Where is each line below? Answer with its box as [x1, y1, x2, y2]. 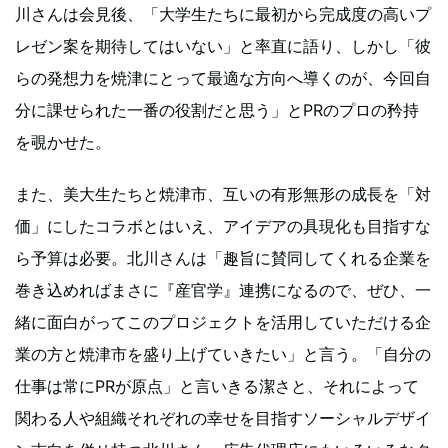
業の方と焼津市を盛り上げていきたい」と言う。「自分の [15, 344, 431, 365]
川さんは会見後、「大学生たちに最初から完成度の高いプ [15, 4, 431, 25]
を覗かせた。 [15, 132, 111, 153]
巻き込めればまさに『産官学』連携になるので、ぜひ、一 [15, 280, 431, 301]
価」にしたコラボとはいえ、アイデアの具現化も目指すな [15, 216, 431, 237]
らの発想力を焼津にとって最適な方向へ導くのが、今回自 [15, 68, 431, 89]
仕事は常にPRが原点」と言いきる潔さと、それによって [15, 376, 419, 397]
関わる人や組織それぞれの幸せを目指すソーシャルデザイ [15, 408, 431, 429]
